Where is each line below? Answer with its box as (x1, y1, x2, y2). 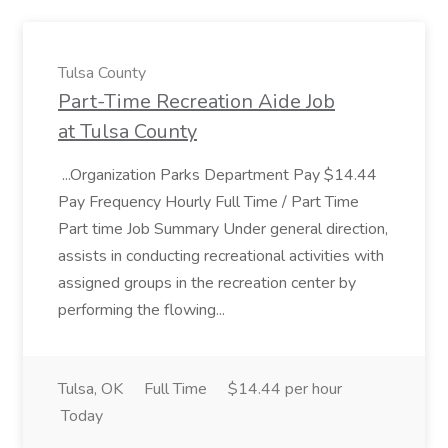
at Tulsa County (58, 118, 197, 145)
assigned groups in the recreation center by (58, 272, 356, 294)
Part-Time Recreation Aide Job (58, 88, 335, 115)
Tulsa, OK (58, 378, 123, 400)
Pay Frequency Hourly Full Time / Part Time (58, 191, 359, 213)
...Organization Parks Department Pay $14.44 (58, 164, 377, 186)
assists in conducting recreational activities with (58, 245, 384, 267)
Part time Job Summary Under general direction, (58, 218, 388, 240)
